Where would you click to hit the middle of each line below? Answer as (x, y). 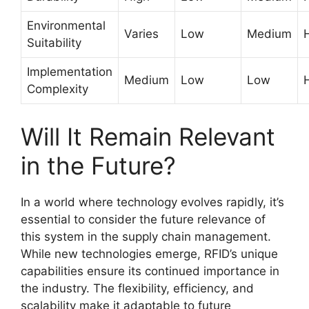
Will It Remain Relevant (148, 136)
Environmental (66, 26)
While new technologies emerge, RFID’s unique (149, 253)
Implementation (70, 72)
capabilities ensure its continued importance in (150, 271)
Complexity (58, 89)
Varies (141, 34)
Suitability (54, 43)
